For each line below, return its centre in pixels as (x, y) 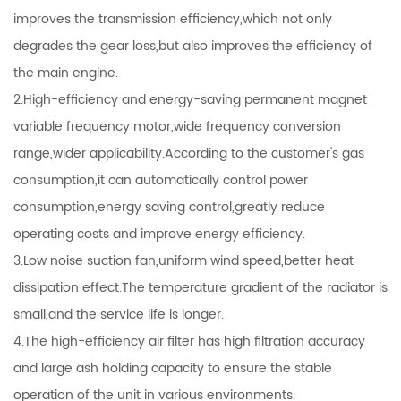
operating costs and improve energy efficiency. (159, 234)
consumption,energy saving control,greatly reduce (169, 207)
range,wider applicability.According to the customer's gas (189, 153)
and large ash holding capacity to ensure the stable (173, 368)
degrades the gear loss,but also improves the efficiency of (193, 46)
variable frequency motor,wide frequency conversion (177, 126)
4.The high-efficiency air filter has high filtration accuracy (189, 341)
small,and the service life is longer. (119, 314)
